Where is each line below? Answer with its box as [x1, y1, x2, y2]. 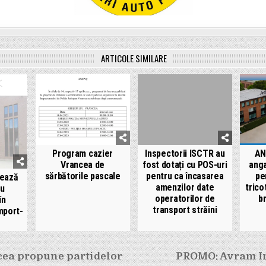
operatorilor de [155, 192, 215, 204]
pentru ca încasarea [146, 170, 224, 182]
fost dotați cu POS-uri [142, 159, 227, 170]
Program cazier [52, 147, 113, 159]
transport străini [153, 204, 217, 216]
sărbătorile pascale [45, 170, 121, 182]
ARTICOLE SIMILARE [100, 51, 167, 65]
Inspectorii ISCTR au [145, 147, 225, 159]
